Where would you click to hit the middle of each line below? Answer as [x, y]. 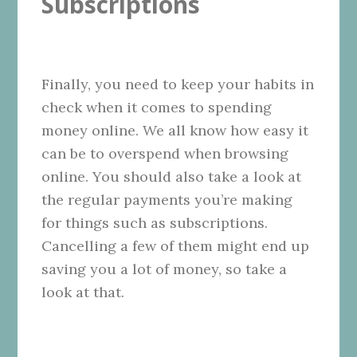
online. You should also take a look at [172, 177]
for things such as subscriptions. [155, 223]
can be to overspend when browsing [165, 154]
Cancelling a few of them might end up [176, 246]
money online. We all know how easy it [175, 131]
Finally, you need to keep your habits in [178, 84]
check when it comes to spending [157, 108]
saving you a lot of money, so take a [165, 269]
